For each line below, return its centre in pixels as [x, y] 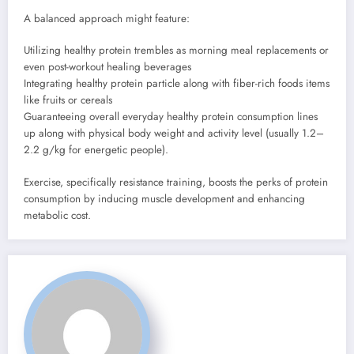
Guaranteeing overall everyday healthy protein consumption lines [171, 117]
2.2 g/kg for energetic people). [96, 150]
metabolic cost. [57, 215]
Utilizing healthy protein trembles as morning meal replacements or [176, 51]
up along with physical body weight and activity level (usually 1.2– [174, 134]
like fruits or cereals [68, 100]
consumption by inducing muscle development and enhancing [164, 198]
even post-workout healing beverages [107, 67]
